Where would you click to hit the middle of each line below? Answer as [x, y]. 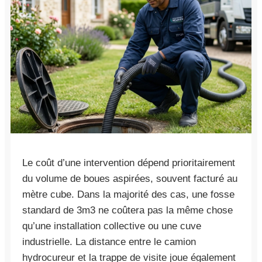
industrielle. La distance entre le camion [109, 242]
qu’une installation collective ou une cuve [112, 226]
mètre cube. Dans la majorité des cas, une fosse [128, 194]
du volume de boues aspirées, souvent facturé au [130, 178]
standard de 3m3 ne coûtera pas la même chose [127, 210]
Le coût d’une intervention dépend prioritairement [129, 163]
